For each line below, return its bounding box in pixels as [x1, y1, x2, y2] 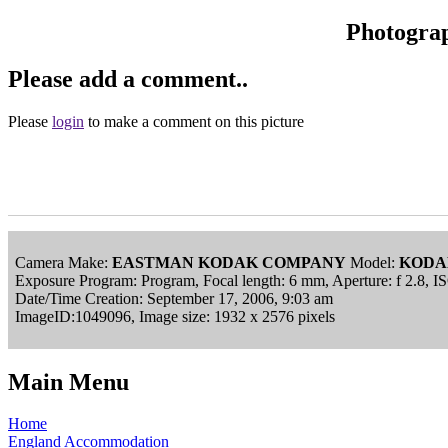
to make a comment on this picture [84, 112, 304, 130]
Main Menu [8, 368, 129, 395]
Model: [346, 253, 399, 271]
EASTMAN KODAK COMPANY [112, 253, 346, 271]
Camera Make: [15, 253, 112, 271]
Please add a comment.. [8, 65, 248, 92]
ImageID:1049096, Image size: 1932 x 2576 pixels [15, 307, 335, 325]
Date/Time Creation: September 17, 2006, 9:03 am [15, 289, 333, 307]
